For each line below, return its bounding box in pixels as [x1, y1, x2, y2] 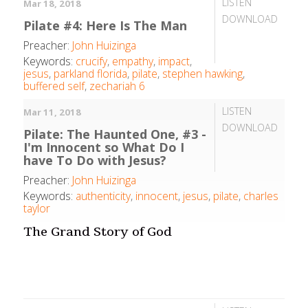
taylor [23, 201, 51, 217]
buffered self [23, 78, 85, 93]
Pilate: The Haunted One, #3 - [23, 126, 207, 143]
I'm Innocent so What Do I [23, 139, 185, 156]
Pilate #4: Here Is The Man [23, 16, 188, 34]
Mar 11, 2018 [23, 106, 82, 119]
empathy [112, 53, 154, 69]
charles [243, 188, 279, 204]
